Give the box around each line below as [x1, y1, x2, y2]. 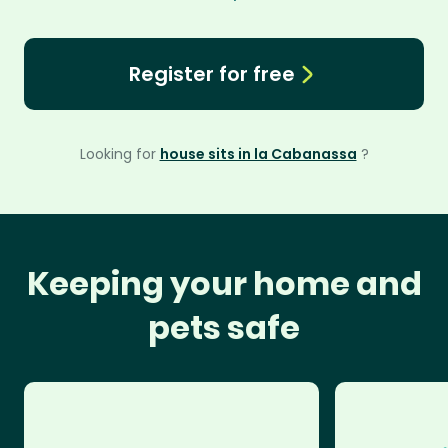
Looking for [79, 144, 160, 164]
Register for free [128, 60, 295, 88]
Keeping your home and [26, 261, 422, 306]
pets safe [148, 305, 300, 350]
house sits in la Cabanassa [159, 144, 357, 164]
